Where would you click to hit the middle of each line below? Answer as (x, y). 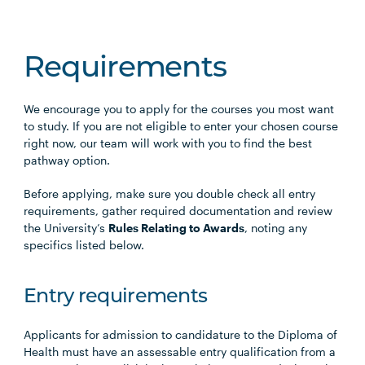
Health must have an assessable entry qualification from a (180, 352)
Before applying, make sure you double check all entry (170, 194)
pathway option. (67, 161)
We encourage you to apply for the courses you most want (179, 109)
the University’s (66, 228)
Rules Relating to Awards (177, 228)
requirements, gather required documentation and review (178, 211)
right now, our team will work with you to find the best (168, 143)
